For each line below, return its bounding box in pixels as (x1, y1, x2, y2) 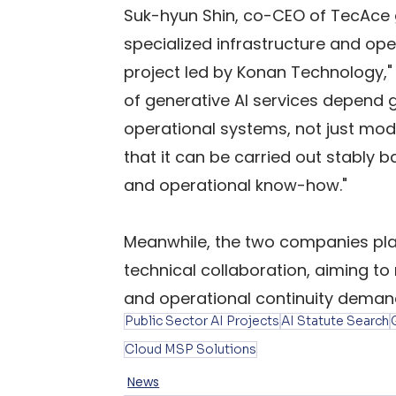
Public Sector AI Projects (125, 313, 280, 330)
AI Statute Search (281, 313, 390, 330)
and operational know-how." (124, 174, 348, 197)
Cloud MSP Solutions (125, 341, 257, 358)
